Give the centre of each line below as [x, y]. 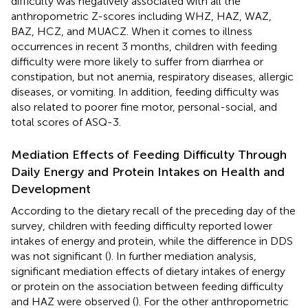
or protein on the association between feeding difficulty [147, 286]
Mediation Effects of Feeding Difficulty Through [149, 154]
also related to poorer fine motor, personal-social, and [144, 107]
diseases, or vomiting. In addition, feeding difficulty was [145, 91]
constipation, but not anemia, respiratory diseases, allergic [152, 76]
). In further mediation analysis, [182, 256]
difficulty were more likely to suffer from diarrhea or [137, 61]
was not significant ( [59, 256]
